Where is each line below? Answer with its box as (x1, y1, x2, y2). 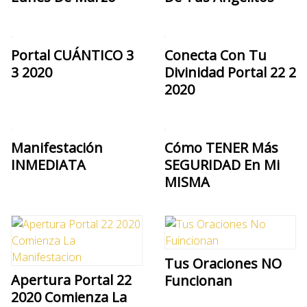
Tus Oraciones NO (164, 254, 282, 273)
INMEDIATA (11, 155, 86, 174)
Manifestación (11, 138, 103, 157)
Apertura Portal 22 (11, 270, 132, 289)
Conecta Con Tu (164, 45, 267, 64)
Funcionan (164, 271, 232, 290)
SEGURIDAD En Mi (164, 155, 280, 174)
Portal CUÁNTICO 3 (11, 45, 134, 64)
